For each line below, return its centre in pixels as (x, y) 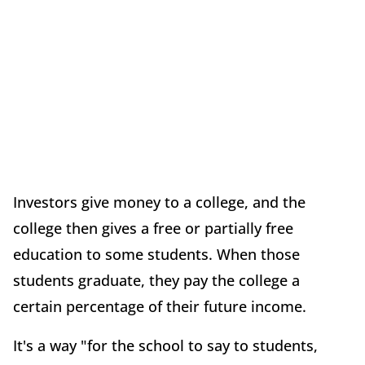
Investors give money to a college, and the (159, 202)
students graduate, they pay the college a (156, 281)
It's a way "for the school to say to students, (165, 346)
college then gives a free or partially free (153, 229)
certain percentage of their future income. (160, 307)
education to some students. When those (156, 255)
